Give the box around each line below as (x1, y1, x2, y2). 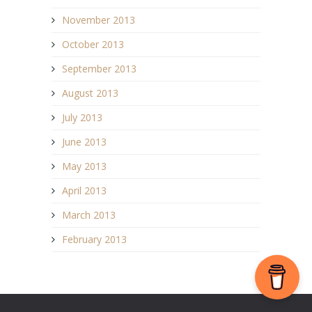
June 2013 (62, 134, 107, 148)
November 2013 (62, 13, 135, 26)
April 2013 (62, 183, 107, 197)
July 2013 (62, 110, 102, 124)
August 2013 (62, 86, 118, 100)
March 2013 (62, 208, 116, 221)
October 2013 (62, 37, 124, 51)
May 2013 (62, 159, 107, 173)
